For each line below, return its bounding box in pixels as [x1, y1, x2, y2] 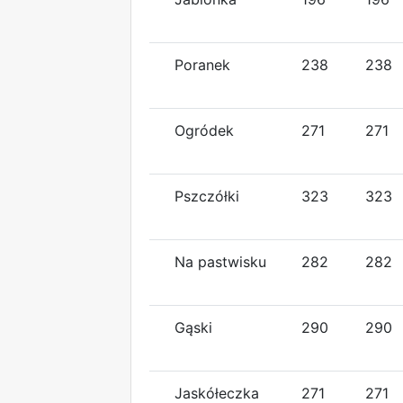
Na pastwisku [175, 252, 266, 271]
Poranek [175, 55, 230, 74]
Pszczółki [175, 186, 239, 205]
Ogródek [175, 121, 234, 139]
